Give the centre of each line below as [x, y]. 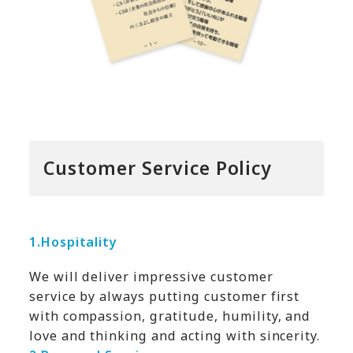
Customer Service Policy [158, 168]
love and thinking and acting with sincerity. [175, 335]
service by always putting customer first [164, 296]
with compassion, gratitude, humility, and [170, 316]
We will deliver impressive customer [151, 276]
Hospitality [79, 242]
